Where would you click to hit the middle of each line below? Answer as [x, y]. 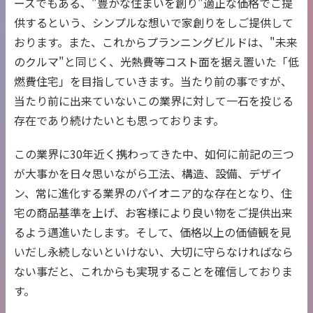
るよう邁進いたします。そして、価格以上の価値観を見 [153, 232]
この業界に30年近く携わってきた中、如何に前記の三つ [154, 154]
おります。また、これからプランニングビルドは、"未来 [156, 42]
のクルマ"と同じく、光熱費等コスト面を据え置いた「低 [156, 62]
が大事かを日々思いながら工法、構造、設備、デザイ [148, 174]
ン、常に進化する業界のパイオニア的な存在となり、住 [153, 193]
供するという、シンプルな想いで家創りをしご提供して [154, 23]
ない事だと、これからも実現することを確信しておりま [153, 271]
